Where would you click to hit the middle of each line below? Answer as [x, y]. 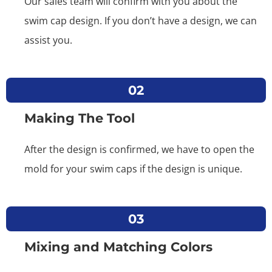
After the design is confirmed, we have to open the [139, 150]
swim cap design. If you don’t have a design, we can [141, 21]
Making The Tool [80, 118]
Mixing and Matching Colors [118, 247]
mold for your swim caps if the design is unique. [133, 169]
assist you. [48, 40]
